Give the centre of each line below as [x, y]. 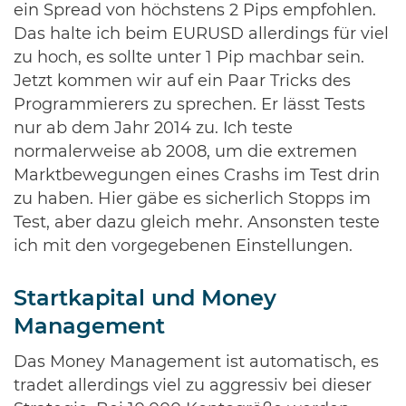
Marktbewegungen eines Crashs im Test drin [197, 176]
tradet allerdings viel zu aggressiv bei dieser [193, 386]
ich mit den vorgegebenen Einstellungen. [183, 246]
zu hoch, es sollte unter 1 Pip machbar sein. [189, 58]
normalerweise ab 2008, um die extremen [185, 152]
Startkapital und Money [145, 299]
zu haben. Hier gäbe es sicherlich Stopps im [192, 199]
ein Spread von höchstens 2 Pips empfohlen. [195, 11]
